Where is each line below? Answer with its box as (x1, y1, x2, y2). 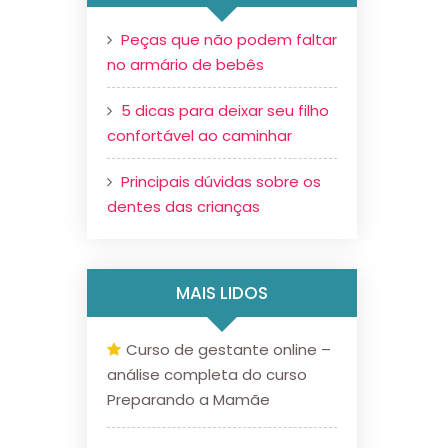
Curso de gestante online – (126, 339, 331, 360)
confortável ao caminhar (107, 125, 292, 146)
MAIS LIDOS (176, 281, 268, 305)
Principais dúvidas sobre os (121, 171, 321, 192)
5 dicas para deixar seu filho (121, 100, 329, 121)
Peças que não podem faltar (121, 29, 337, 50)
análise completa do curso (107, 364, 307, 385)
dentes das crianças (107, 196, 264, 217)
